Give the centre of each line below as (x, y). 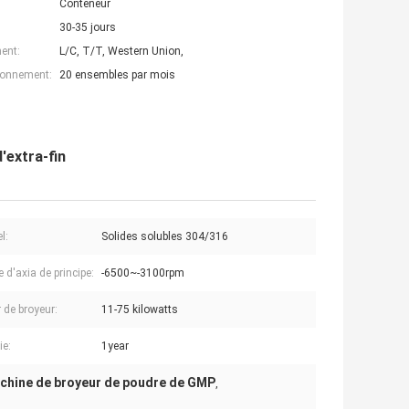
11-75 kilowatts (140, 310)
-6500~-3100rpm (143, 273)
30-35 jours (88, 28)
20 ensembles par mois (117, 75)
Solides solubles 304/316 (165, 237)
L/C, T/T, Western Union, (121, 52)
